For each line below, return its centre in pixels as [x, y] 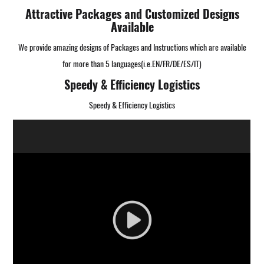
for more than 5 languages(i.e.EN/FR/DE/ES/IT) [132, 64]
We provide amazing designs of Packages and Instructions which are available [132, 47]
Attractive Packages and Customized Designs [132, 14]
